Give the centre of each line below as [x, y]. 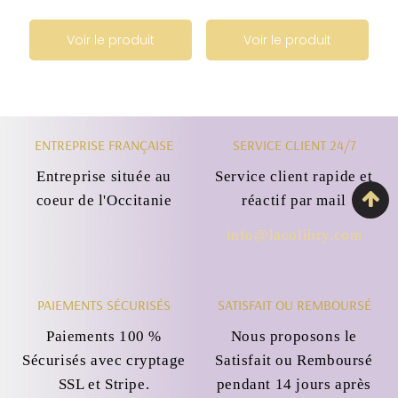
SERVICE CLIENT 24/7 [294, 144]
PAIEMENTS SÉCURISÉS [104, 305]
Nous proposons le [294, 337]
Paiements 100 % [104, 337]
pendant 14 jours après [294, 385]
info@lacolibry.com [294, 235]
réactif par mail [294, 200]
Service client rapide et [294, 176]
